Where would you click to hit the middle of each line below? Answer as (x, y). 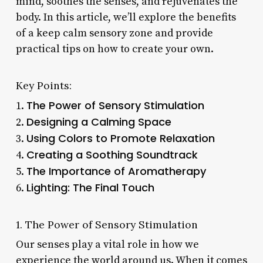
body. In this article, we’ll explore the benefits (126, 17)
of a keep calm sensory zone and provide (114, 33)
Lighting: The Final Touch (90, 187)
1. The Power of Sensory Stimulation (107, 224)
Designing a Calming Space (99, 122)
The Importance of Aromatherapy (116, 171)
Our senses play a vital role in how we (107, 244)
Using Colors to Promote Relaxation (120, 138)
